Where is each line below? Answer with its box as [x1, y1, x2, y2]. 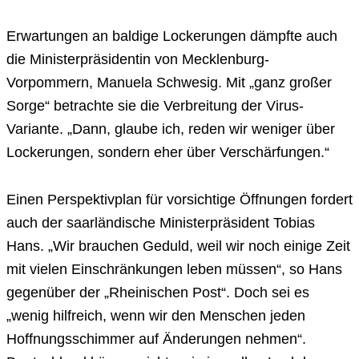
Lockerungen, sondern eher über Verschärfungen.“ [6, 144, 329, 161]
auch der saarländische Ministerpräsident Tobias [6, 215, 315, 232]
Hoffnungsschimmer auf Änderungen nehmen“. [6, 331, 306, 348]
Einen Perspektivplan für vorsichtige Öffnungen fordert [6, 192, 353, 208]
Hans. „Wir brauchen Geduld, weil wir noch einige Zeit [6, 238, 350, 255]
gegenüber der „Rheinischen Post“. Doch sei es [6, 284, 309, 301]
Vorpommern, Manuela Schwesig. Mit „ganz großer [6, 75, 332, 91]
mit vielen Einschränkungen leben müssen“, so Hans [6, 261, 342, 278]
